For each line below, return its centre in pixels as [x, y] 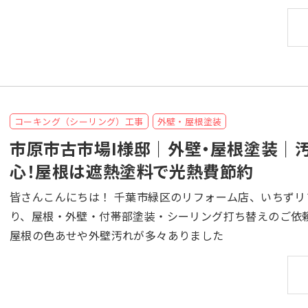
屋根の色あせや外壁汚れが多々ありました [117, 235]
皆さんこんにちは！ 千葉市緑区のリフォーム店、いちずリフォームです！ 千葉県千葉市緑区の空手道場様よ [62, 197]
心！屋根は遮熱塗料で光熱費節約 [132, 171]
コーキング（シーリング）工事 [79, 122]
